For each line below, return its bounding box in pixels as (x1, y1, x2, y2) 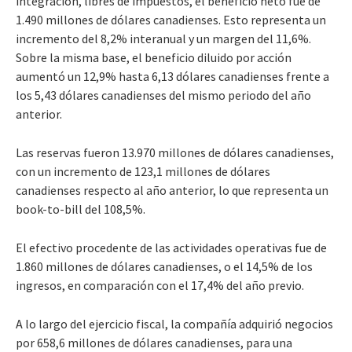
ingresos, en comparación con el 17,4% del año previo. (16, 277, 304, 293)
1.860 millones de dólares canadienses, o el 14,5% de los (16, 258, 313, 274)
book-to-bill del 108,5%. (16, 200, 145, 217)
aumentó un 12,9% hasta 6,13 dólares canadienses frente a (16, 68, 329, 84)
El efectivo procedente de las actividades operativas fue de (16, 239, 327, 255)
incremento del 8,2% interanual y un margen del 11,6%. (16, 30, 311, 46)
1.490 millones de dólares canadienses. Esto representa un (16, 11, 326, 27)
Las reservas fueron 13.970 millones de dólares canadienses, (16, 144, 334, 160)
